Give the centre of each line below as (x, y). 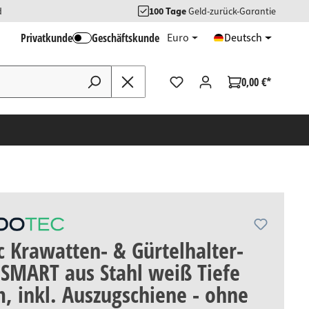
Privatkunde (46, 38)
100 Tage (168, 12)
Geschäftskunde (125, 38)
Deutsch (243, 38)
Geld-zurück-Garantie (231, 12)
